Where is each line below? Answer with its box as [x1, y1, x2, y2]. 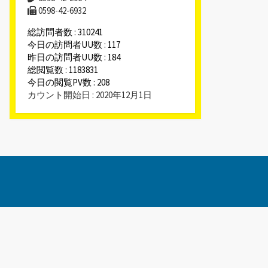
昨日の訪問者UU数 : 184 [28, 51, 120, 63]
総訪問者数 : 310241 [28, 26, 103, 38]
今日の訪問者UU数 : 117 [28, 38, 120, 50]
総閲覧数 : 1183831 [28, 63, 98, 75]
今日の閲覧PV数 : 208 [28, 76, 109, 88]
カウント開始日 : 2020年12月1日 [28, 89, 152, 100]
